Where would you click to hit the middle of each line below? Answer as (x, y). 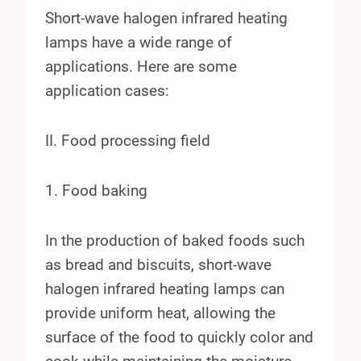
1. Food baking (96, 190)
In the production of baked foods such (175, 240)
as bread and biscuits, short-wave (158, 264)
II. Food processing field (128, 140)
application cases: (107, 90)
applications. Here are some (141, 66)
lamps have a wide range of (139, 42)
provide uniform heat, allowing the (160, 313)
